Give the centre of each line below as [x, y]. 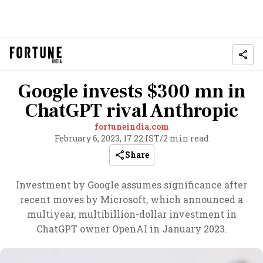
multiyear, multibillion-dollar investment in [131, 214]
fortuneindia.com [131, 127]
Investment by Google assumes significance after [131, 185]
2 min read [186, 138]
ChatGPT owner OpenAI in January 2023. [131, 229]
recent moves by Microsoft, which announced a [131, 199]
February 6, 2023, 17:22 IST [107, 138]
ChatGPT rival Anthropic [131, 111]
